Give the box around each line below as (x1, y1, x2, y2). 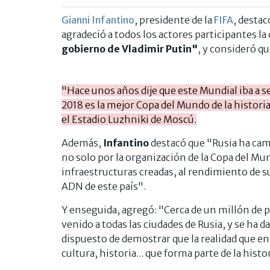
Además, (61, 136, 103, 149)
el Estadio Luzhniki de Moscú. (61, 113, 196, 125)
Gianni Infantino (61, 13, 134, 26)
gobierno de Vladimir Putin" (61, 42, 198, 55)
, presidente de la (134, 13, 214, 26)
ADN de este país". (61, 180, 146, 192)
